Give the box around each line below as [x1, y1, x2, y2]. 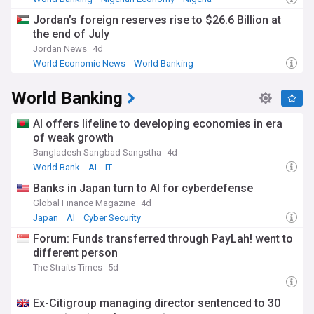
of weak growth [33, 131, 114, 144]
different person [33, 246, 118, 259]
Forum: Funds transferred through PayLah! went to [33, 232, 293, 245]
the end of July [33, 27, 109, 41]
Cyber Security [83, 212, 141, 223]
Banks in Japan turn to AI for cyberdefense [33, 182, 253, 195]
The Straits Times [33, 262, 102, 273]
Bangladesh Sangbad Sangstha [33, 147, 161, 158]
